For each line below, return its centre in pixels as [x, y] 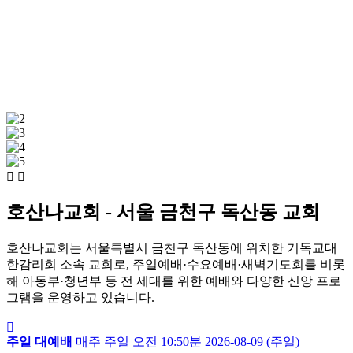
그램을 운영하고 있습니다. [80, 298]
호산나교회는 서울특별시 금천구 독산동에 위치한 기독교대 [172, 248]
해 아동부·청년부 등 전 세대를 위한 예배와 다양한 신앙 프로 [174, 281]
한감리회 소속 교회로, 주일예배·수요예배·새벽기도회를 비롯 [176, 265]
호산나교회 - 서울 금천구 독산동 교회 [163, 212]
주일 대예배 [39, 342]
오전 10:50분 [167, 342]
